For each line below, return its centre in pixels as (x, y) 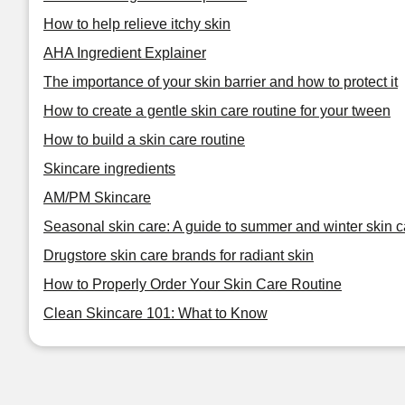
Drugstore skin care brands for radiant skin (179, 255)
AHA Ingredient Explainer (125, 53)
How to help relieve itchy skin (137, 24)
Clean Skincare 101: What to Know (155, 313)
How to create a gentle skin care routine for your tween (217, 111)
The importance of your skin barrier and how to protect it (221, 82)
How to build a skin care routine (144, 140)
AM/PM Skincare (97, 198)
